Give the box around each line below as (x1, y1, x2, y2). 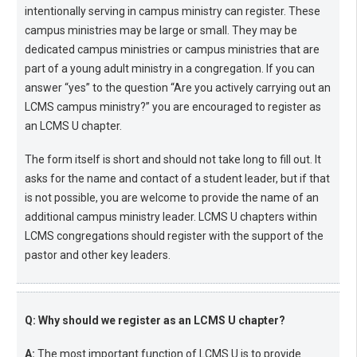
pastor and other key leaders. (25, 249, 171, 262)
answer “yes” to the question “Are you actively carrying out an (25, 81, 331, 95)
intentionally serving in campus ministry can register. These (25, 5, 320, 18)
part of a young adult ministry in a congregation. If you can (25, 62, 315, 76)
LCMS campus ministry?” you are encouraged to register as (25, 100, 321, 114)
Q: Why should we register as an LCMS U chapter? (25, 314, 285, 328)
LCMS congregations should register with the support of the (25, 229, 324, 243)
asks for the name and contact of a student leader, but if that (25, 172, 330, 186)
